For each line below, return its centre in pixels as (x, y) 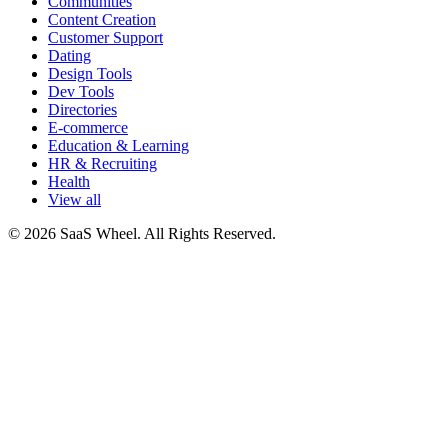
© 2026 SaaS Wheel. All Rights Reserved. (142, 233)
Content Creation (102, 19)
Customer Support (105, 37)
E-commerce (88, 127)
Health (69, 181)
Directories (82, 109)
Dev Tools (81, 91)
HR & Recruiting (102, 163)
